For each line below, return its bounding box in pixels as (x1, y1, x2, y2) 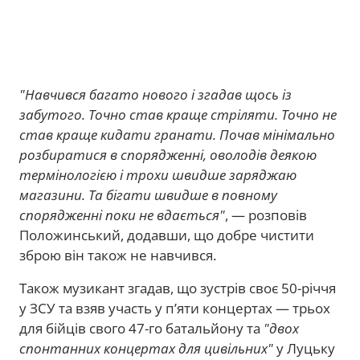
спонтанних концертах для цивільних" (19, 339, 273, 358)
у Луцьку (273, 339, 335, 358)
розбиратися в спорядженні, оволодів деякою (19, 145, 317, 164)
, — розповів (225, 206, 307, 224)
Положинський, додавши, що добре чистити (19, 226, 314, 244)
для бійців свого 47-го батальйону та (19, 319, 264, 337)
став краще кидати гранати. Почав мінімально (19, 125, 335, 144)
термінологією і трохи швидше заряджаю (19, 166, 297, 184)
